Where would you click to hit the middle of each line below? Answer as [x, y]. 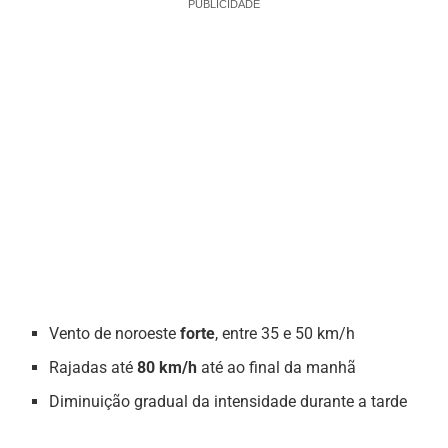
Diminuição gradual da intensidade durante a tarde [228, 402]
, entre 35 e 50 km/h [285, 334]
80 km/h [167, 368]
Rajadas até [93, 368]
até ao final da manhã [277, 368]
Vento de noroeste [115, 334]
